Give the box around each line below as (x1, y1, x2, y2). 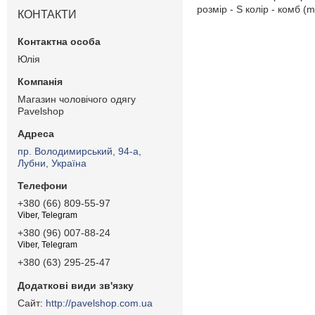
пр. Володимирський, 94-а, (18, 145, 141, 157)
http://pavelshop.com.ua (46, 297, 153, 309)
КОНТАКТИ (18, 8, 77, 20)
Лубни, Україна (18, 157, 86, 169)
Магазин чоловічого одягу (18, 93, 136, 105)
